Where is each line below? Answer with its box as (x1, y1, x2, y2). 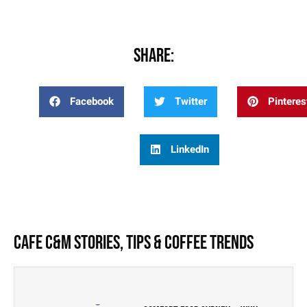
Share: (133, 44, 174, 67)
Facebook (70, 94, 114, 110)
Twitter (175, 94, 208, 110)
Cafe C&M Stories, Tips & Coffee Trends (14, 231, 254, 254)
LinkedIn (171, 142, 210, 158)
